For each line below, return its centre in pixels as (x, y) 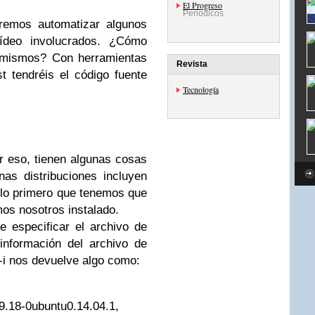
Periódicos (203, 13)
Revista (192, 64)
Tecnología (201, 89)
